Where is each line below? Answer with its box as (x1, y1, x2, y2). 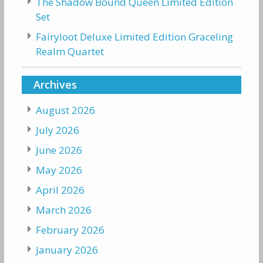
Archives (33, 77, 77, 92)
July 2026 (35, 123, 79, 137)
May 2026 (35, 163, 82, 177)
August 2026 (35, 103, 95, 117)
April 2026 (35, 183, 85, 197)
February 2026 (35, 222, 104, 237)
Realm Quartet (35, 44, 104, 58)
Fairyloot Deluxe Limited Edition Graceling (35, 29, 233, 43)
